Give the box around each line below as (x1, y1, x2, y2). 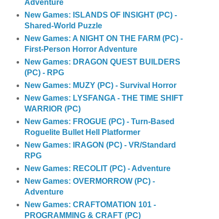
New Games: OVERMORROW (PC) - (24, 177, 155, 186)
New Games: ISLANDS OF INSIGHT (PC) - (24, 11, 177, 20)
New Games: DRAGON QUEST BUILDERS (24, 58, 180, 66)
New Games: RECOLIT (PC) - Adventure (24, 164, 171, 173)
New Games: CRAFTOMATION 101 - (24, 200, 156, 209)
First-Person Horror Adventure (24, 45, 137, 54)
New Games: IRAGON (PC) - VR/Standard (24, 141, 176, 150)
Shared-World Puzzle (24, 22, 102, 30)
